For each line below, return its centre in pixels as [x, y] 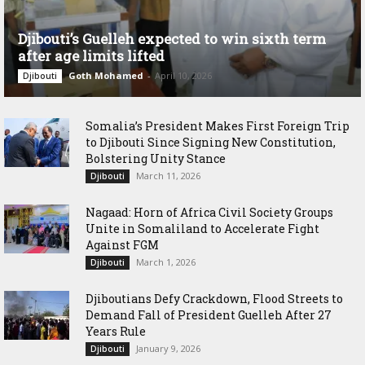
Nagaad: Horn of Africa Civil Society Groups [209, 212]
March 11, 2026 [168, 175]
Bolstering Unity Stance [156, 158]
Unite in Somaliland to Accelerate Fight [202, 228]
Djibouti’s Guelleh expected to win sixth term [172, 38]
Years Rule [116, 331]
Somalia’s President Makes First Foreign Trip [218, 125]
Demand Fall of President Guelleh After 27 [209, 314]
